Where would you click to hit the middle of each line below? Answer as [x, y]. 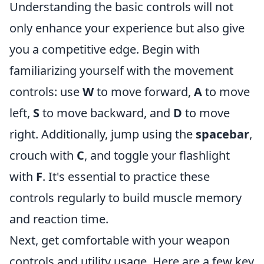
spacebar [222, 134]
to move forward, [144, 92]
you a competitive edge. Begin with [105, 49]
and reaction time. [59, 219]
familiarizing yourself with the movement [121, 70]
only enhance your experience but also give [127, 28]
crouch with [43, 155]
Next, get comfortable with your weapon [120, 240]
